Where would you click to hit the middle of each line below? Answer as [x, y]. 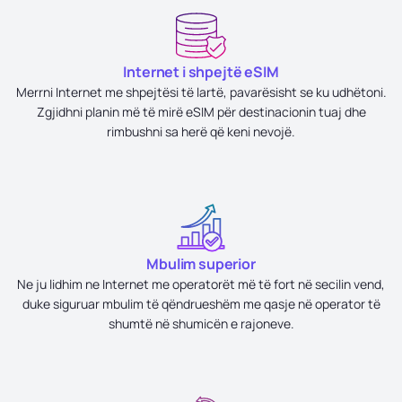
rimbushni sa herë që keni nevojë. [201, 131]
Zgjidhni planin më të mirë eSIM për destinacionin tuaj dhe [201, 112]
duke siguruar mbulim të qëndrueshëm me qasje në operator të [201, 304]
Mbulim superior [201, 264]
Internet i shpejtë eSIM [201, 72]
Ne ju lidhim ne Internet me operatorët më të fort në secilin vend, [201, 284]
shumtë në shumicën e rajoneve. [201, 323]
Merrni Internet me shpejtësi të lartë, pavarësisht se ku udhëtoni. [201, 92]
